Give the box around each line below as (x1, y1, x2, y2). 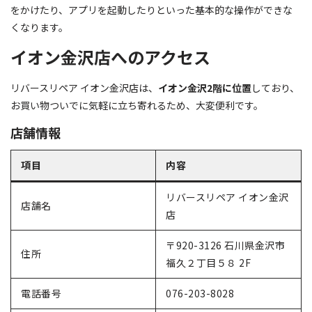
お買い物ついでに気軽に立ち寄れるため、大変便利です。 (10, 97, 263, 112)
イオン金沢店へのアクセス (10, 44, 210, 69)
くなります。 (10, 19, 68, 34)
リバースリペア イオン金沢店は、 (10, 80, 158, 95)
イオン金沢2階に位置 (158, 80, 251, 95)
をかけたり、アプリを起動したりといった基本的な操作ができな (10, 2, 292, 17)
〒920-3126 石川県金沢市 (166, 238, 285, 253)
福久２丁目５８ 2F (166, 256, 251, 270)
